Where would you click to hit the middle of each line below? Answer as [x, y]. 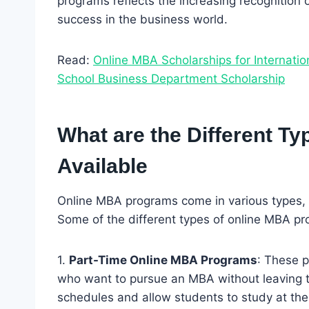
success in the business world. [142, 19]
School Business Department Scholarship [171, 78]
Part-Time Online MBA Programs [163, 260]
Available [102, 166]
